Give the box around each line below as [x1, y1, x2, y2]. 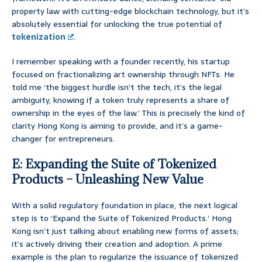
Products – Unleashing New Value [12, 171, 204, 188]
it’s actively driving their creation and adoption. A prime [12, 237, 222, 251]
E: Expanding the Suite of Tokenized [12, 156, 216, 173]
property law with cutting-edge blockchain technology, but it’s [12, 5, 249, 18]
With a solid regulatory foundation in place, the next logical [12, 199, 237, 212]
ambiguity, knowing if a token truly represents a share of [12, 94, 229, 107]
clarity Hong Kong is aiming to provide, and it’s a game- [12, 119, 223, 133]
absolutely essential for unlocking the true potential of [12, 18, 222, 31]
